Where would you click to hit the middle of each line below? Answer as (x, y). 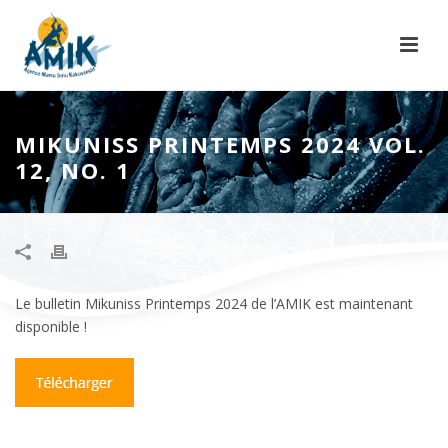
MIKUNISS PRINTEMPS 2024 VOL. (220, 144)
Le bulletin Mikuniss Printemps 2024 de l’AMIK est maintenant (214, 303)
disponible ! (51, 326)
